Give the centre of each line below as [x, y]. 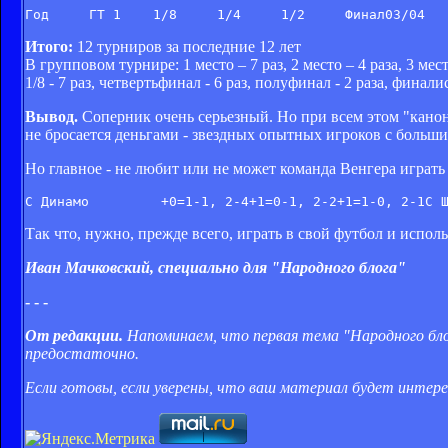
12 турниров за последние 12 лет [187, 47]
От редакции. [74, 336]
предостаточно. [82, 354]
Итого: [49, 47]
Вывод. [51, 117]
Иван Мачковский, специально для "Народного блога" [215, 268]
